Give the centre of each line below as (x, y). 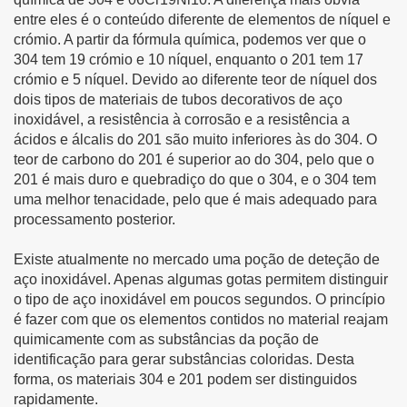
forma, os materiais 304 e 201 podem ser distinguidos (185, 379)
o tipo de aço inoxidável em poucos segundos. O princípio (199, 299)
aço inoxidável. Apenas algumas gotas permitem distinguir (201, 279)
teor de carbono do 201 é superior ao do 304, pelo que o (194, 159)
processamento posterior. (94, 219)
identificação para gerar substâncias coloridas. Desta (184, 359)
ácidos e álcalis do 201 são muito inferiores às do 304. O (195, 139)
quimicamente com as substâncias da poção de (166, 339)
